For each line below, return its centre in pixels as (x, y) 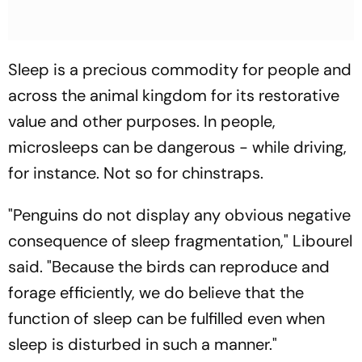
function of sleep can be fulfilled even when (166, 318)
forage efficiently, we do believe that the (156, 292)
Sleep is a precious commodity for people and (180, 69)
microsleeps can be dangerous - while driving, (177, 147)
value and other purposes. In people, (142, 121)
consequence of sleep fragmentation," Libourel (180, 240)
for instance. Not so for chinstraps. (136, 173)
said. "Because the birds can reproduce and (169, 266)
